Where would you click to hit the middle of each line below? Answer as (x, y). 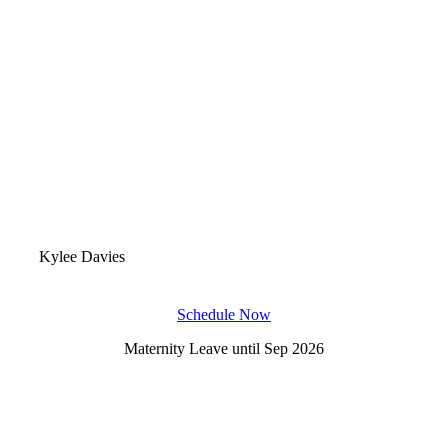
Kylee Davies (82, 256)
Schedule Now (224, 314)
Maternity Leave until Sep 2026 (224, 348)
